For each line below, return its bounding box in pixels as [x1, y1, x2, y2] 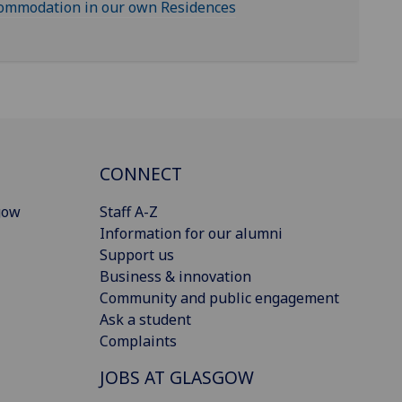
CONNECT [100, 161, 182, 186]
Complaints [100, 330, 177, 351]
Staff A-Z [100, 201, 158, 222]
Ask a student [100, 309, 191, 329]
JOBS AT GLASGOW [100, 365, 254, 390]
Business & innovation [100, 266, 251, 286]
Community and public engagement [100, 287, 339, 308]
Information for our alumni [100, 223, 283, 243]
